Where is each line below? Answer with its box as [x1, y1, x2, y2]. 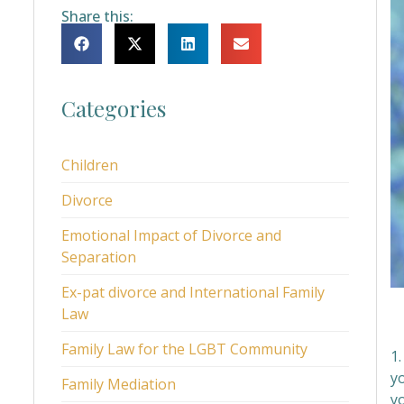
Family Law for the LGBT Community [61, 339, 308, 359]
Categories [61, 94, 166, 123]
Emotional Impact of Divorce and [61, 225, 281, 245]
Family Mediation [61, 374, 176, 394]
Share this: [61, 6, 133, 26]
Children [61, 155, 118, 175]
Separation [61, 247, 136, 267]
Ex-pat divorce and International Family [61, 282, 325, 302]
